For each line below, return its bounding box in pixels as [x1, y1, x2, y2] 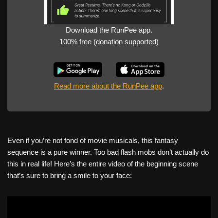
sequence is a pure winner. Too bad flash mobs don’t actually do [7, 148, 209, 156]
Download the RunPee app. [66, 26, 152, 34]
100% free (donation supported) [59, 37, 159, 46]
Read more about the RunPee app [54, 82, 162, 90]
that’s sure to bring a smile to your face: [7, 171, 132, 180]
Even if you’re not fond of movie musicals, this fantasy [7, 136, 178, 145]
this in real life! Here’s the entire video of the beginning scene [7, 160, 198, 168]
